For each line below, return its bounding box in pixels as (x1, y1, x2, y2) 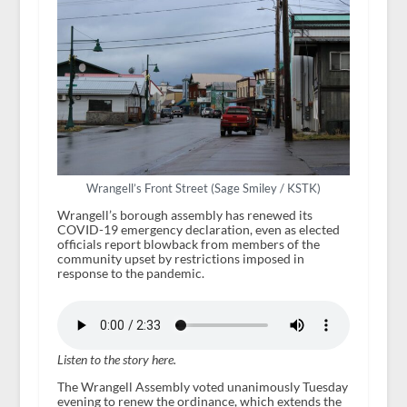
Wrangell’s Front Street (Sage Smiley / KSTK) (85, 181, 321, 196)
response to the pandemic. (56, 265, 204, 282)
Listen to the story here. (56, 352, 176, 368)
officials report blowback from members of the (56, 236, 320, 253)
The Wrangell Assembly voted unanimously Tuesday (56, 379, 348, 395)
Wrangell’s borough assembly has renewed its (56, 207, 313, 223)
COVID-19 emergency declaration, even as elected (56, 222, 340, 238)
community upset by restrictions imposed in (56, 251, 304, 267)
